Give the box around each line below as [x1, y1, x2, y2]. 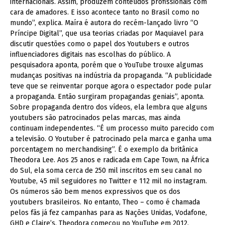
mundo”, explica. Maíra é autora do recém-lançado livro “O [10, 18, 198, 27]
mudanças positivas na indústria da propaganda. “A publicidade [10, 71, 212, 80]
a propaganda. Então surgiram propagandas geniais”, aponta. [10, 92, 204, 101]
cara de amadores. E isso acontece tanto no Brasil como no [10, 8, 199, 17]
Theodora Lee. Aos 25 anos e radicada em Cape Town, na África [10, 155, 209, 164]
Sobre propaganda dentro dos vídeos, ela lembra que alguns [10, 102, 207, 111]
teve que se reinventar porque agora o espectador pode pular [10, 81, 211, 90]
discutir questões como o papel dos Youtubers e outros [10, 39, 189, 48]
